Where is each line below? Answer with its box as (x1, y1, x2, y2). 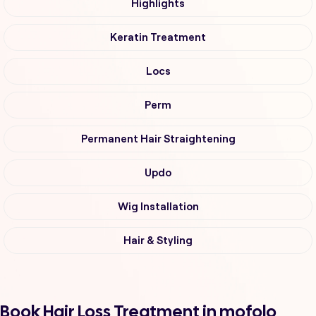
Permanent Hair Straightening (80, 133, 236, 145)
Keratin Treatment (110, 32, 206, 44)
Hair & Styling (123, 235, 193, 247)
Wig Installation (117, 201, 199, 213)
